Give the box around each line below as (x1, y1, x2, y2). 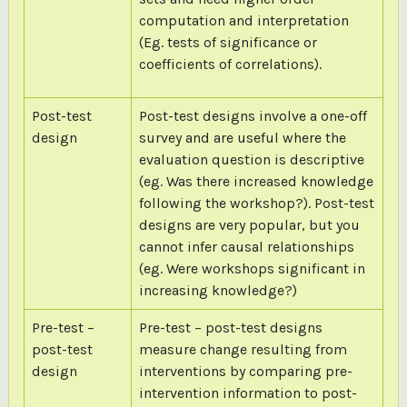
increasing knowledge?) (138, 281, 297, 299)
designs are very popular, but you (138, 215, 360, 233)
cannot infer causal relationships (138, 237, 354, 255)
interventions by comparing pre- (138, 362, 352, 380)
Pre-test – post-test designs (138, 318, 323, 336)
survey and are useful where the (138, 128, 346, 146)
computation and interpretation (138, 11, 349, 29)
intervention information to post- (138, 383, 357, 402)
